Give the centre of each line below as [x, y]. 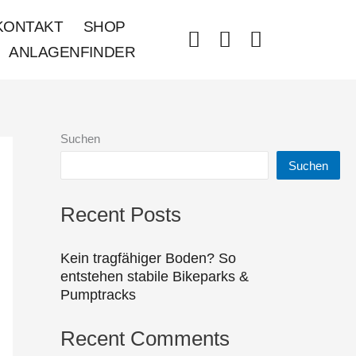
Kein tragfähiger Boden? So [148, 258]
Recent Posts [121, 214]
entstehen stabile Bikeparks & [155, 276]
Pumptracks [98, 294]
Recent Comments [145, 339]
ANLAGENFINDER [72, 52]
